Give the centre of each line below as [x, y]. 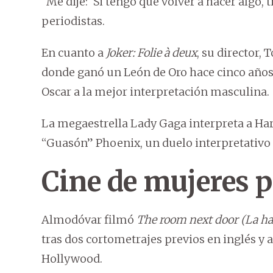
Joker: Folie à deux [151, 53]
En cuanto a [74, 53]
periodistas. [73, 21]
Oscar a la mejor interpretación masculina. [155, 92]
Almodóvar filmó [89, 220]
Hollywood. [72, 259]
